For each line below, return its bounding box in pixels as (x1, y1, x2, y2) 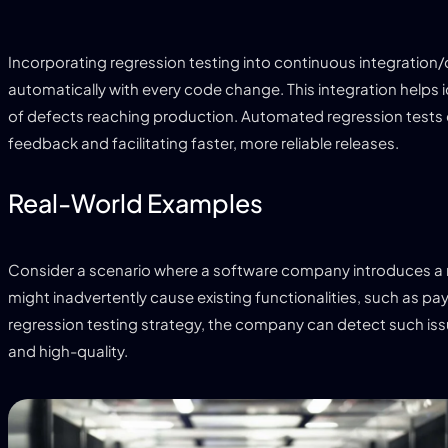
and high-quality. (8, 341, 128, 361)
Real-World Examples (8, 187, 263, 220)
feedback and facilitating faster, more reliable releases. (8, 133, 399, 153)
